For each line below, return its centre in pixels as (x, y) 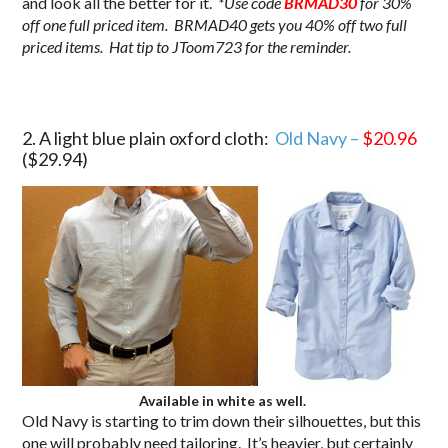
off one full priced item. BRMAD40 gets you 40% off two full (215, 24)
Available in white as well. (222, 400)
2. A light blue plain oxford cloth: (149, 137)
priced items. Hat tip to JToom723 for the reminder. (188, 46)
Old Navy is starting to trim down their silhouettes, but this (222, 420)
